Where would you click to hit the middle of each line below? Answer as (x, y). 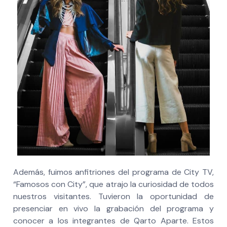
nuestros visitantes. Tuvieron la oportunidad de (113, 197)
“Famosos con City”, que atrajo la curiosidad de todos (113, 184)
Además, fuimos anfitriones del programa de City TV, (113, 172)
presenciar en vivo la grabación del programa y (113, 209)
